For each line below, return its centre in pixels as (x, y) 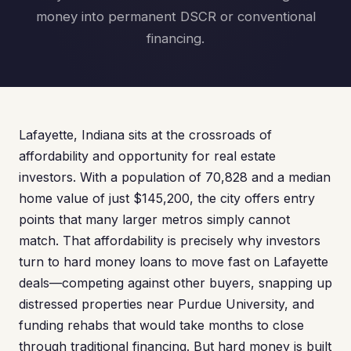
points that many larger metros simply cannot (154, 219)
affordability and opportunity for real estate (147, 156)
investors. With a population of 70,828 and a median (175, 177)
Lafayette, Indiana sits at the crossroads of (145, 135)
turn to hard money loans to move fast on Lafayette (174, 262)
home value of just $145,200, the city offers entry (167, 198)
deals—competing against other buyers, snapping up (175, 283)
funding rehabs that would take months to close (161, 325)
